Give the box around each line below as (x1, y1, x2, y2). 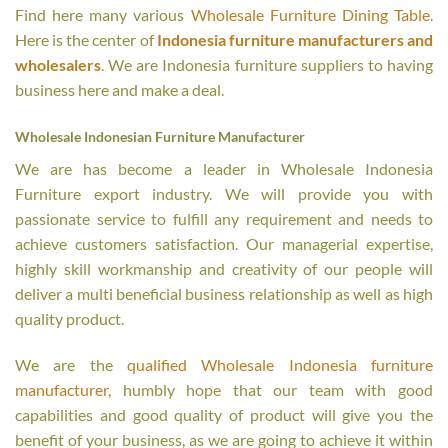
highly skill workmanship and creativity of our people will (15, 259, 433, 279)
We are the (15, 355, 127, 375)
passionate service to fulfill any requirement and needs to (15, 209, 433, 229)
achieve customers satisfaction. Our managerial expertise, (15, 234, 433, 254)
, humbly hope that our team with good (108, 380, 433, 400)
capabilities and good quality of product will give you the (15, 405, 433, 425)
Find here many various (15, 4, 191, 24)
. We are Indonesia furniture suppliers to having (101, 54, 433, 74)
